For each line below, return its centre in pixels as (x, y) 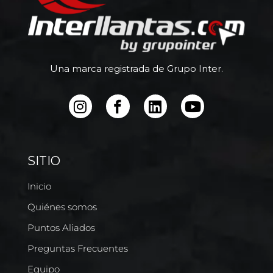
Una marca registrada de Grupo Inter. (136, 69)
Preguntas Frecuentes (78, 248)
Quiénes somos (62, 207)
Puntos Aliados (61, 227)
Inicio (39, 186)
